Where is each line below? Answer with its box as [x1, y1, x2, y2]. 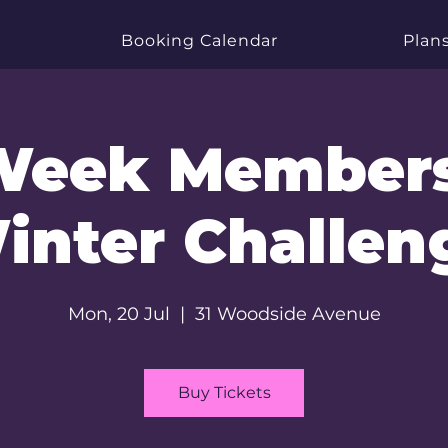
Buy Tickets [177, 383, 271, 402]
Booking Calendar [121, 31, 278, 50]
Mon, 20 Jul [67, 303, 170, 325]
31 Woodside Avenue [194, 303, 381, 325]
